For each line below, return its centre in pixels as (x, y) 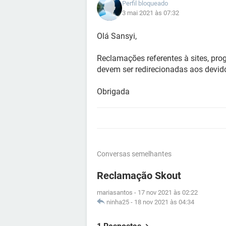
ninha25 (118, 202)
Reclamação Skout (139, 176)
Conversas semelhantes (134, 154)
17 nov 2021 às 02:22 (168, 192)
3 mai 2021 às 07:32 (151, 13)
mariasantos (115, 192)
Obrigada (113, 92)
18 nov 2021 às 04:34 (164, 202)
